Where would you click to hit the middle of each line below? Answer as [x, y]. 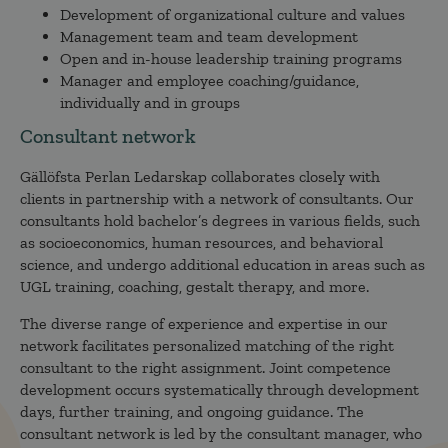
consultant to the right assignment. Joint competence [205, 367]
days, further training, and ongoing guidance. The [192, 411]
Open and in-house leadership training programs [231, 59]
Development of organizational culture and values [232, 15]
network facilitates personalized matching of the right [207, 345]
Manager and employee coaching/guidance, [209, 81]
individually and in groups [150, 103]
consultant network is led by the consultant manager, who [221, 433]
